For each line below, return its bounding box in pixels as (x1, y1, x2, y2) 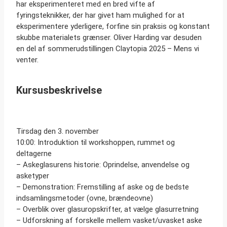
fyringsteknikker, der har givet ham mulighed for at (16, 11, 184, 20)
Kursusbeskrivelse (16, 84, 102, 96)
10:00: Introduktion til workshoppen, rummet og (16, 137, 175, 147)
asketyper (16, 171, 49, 180)
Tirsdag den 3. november (16, 126, 99, 136)
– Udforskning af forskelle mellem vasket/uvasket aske (16, 215, 202, 225)
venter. (16, 55, 39, 65)
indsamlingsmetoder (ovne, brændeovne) (16, 193, 153, 203)
